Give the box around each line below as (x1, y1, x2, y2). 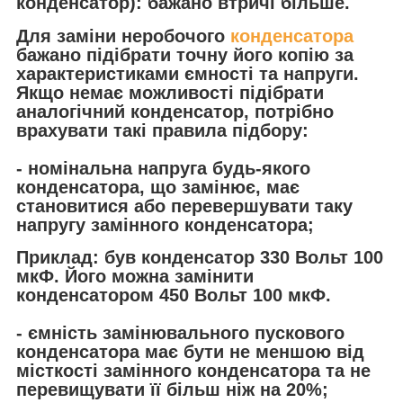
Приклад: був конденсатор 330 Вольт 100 (16, 247, 383, 268)
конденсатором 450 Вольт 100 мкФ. (16, 285, 331, 306)
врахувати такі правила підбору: (16, 120, 309, 140)
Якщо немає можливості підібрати (16, 82, 324, 103)
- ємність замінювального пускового (16, 323, 345, 344)
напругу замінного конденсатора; (16, 214, 314, 235)
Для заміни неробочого (16, 25, 230, 46)
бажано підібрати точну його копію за (16, 44, 354, 65)
